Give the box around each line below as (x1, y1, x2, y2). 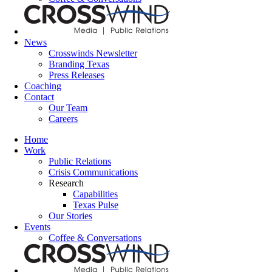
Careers (49, 114, 78, 124)
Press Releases (49, 70, 104, 80)
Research (49, 178, 84, 188)
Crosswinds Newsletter (49, 48, 137, 58)
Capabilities (73, 189, 118, 199)
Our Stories (49, 211, 92, 221)
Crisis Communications (49, 167, 138, 177)
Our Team (49, 103, 87, 113)
